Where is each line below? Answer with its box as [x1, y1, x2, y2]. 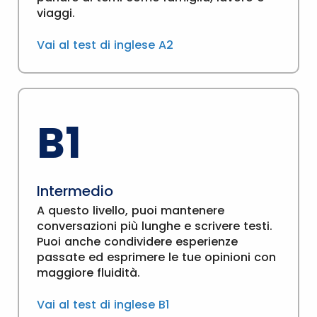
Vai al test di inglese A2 [37, 37, 173, 53]
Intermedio [37, 181, 113, 201]
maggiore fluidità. [37, 265, 140, 281]
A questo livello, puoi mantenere [37, 202, 224, 219]
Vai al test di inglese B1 [37, 296, 169, 313]
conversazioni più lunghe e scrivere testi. [37, 218, 272, 234]
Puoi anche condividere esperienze [37, 234, 238, 250]
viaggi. [37, 5, 75, 21]
